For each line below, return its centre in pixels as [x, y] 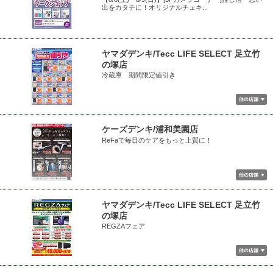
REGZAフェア [123, 226]
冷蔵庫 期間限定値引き [139, 75]
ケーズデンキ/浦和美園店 [150, 129]
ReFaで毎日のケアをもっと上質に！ [157, 140]
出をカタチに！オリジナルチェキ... [155, 7]
